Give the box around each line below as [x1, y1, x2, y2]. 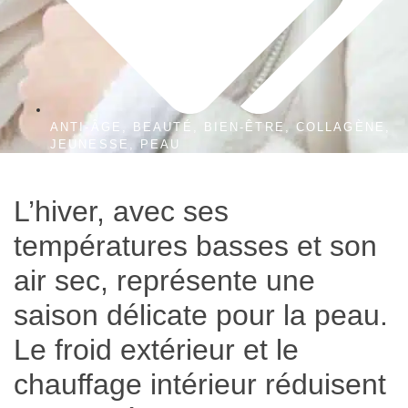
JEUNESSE [50, 137, 129, 151]
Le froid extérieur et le [14, 332, 299, 366]
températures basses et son [14, 229, 377, 262]
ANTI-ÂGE [50, 119, 122, 134]
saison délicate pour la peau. [14, 298, 388, 331]
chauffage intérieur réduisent [14, 367, 386, 401]
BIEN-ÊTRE [203, 119, 285, 134]
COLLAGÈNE [295, 119, 385, 134]
